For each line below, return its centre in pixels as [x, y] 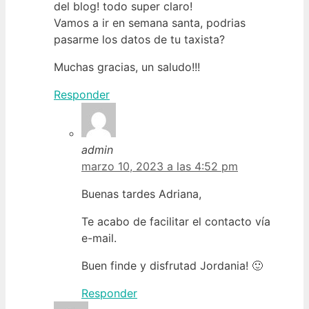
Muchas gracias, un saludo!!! [127, 67]
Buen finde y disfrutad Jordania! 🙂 [172, 265]
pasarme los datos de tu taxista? [139, 39]
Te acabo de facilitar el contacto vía [176, 221]
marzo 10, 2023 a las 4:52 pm [160, 166]
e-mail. [99, 238]
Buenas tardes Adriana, [141, 193]
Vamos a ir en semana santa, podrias [150, 22]
